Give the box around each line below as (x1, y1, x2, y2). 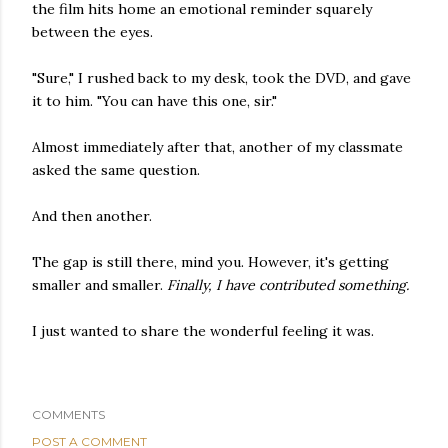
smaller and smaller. (32, 276, 167, 294)
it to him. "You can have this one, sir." (32, 92, 277, 110)
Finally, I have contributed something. (167, 276, 409, 294)
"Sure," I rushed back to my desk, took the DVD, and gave (32, 69, 411, 87)
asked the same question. (32, 161, 200, 179)
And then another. (32, 207, 152, 225)
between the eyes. (32, 23, 153, 41)
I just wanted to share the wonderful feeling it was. (32, 322, 374, 340)
